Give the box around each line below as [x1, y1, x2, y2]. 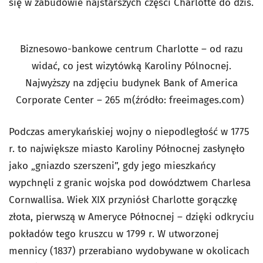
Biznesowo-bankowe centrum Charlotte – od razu [20, 42, 243, 55]
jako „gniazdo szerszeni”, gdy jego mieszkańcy [9, 159, 215, 172]
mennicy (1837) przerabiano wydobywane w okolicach [9, 244, 249, 257]
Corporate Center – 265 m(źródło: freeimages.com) [16, 93, 247, 106]
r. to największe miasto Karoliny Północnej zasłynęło [9, 142, 245, 155]
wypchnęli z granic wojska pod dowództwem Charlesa [9, 176, 251, 189]
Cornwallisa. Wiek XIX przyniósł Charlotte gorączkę [9, 193, 237, 206]
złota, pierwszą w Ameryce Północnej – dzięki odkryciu [9, 210, 254, 223]
